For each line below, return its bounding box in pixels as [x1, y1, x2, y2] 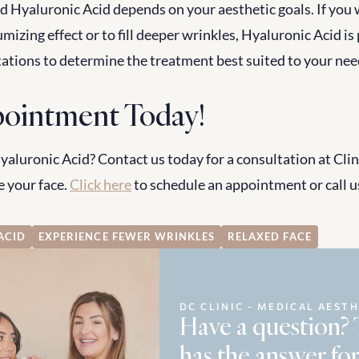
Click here [70, 175, 131, 193]
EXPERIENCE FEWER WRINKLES [38, 230, 216, 243]
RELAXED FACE [228, 230, 312, 243]
